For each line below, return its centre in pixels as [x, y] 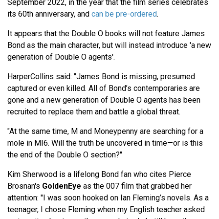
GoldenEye [62, 186]
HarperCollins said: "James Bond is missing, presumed [101, 77]
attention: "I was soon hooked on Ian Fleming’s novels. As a [108, 198]
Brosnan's [25, 186]
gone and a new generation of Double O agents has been [104, 100]
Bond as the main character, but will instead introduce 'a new [109, 45]
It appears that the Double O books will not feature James [106, 34]
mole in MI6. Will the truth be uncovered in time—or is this [105, 143]
